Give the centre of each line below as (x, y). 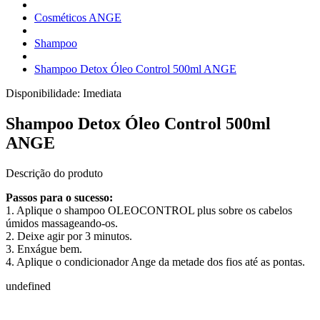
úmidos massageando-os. (62, 223)
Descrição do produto (54, 173)
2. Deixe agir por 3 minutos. (69, 236)
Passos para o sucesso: (59, 197)
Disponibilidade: (44, 93)
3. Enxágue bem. (44, 249)
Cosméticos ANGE (78, 17)
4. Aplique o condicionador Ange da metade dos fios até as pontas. (155, 261)
